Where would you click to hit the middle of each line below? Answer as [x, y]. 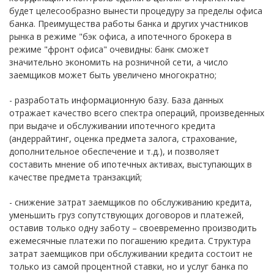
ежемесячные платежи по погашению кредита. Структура [130, 241]
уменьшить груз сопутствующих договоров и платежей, [127, 215]
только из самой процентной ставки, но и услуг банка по [129, 267]
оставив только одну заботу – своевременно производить [133, 228]
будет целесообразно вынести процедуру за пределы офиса [136, 11]
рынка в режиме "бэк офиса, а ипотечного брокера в [120, 37]
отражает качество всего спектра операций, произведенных [137, 113]
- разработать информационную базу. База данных [116, 100]
